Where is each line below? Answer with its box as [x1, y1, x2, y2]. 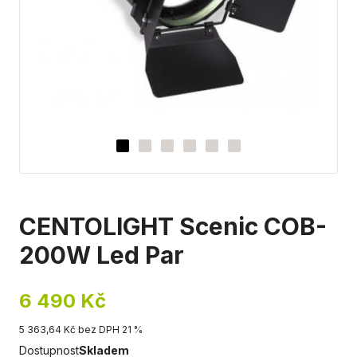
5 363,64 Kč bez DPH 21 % [19, 324, 143, 335]
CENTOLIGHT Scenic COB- [19, 212, 327, 241]
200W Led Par [19, 241, 184, 269]
